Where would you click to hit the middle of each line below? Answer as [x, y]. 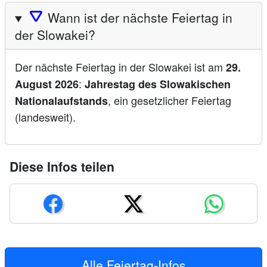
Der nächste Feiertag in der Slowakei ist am [120, 67]
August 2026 [47, 84]
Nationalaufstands [61, 101]
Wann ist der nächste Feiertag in [140, 18]
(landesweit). [45, 117]
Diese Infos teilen [62, 167]
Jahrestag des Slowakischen [158, 84]
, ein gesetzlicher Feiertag [170, 100]
